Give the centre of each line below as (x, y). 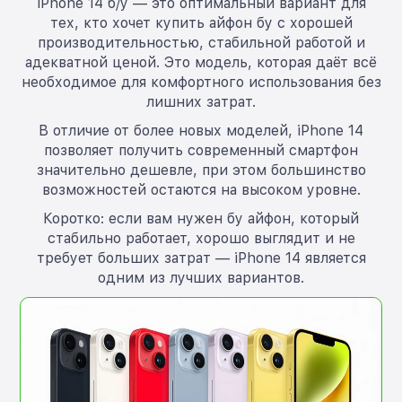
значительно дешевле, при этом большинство (201, 170)
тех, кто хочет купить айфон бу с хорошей (201, 22)
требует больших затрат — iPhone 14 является (201, 258)
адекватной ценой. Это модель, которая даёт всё (201, 62)
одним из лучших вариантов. (201, 277)
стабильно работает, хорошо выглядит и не (201, 238)
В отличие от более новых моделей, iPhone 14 (201, 130)
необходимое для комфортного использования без (201, 82)
